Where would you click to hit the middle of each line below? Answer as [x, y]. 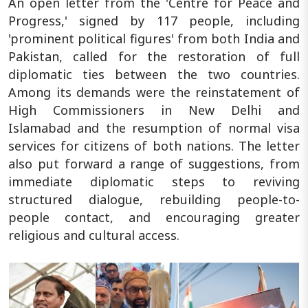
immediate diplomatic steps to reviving [154, 181]
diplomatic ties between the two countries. [154, 74]
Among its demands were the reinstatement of [154, 92]
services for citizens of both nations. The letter [154, 145]
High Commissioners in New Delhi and [154, 110]
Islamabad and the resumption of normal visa [154, 128]
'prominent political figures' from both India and [154, 38]
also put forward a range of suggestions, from [154, 163]
